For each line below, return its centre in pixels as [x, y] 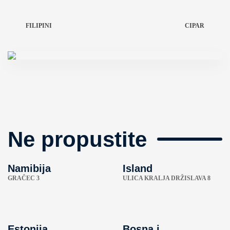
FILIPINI [39, 26]
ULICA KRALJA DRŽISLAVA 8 [167, 178]
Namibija [29, 169]
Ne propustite [77, 139]
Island [138, 169]
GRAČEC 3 [24, 178]
